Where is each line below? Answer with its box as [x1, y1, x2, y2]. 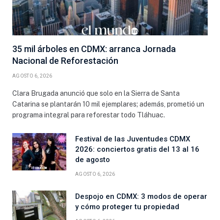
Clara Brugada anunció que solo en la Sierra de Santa [12, 89, 180, 97]
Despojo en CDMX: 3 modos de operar [75, 192, 207, 201]
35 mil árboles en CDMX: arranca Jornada [12, 43, 176, 54]
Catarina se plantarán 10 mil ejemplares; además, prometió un [12, 100, 204, 108]
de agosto [75, 155, 110, 164]
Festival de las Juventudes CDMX [75, 134, 190, 143]
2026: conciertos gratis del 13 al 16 [75, 144, 199, 154]
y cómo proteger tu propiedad [75, 202, 179, 211]
